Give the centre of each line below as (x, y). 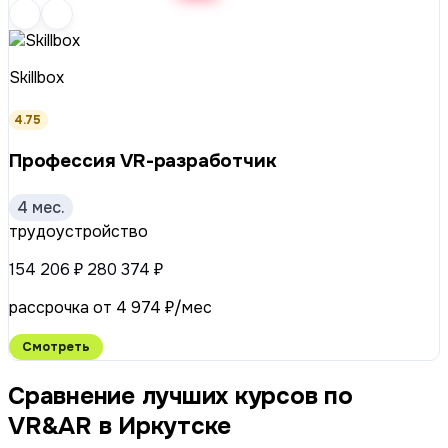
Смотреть (56, 346)
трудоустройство (78, 231)
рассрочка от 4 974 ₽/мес (110, 307)
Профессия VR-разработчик (143, 160)
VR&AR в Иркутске (120, 425)
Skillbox (36, 77)
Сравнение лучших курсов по (16, 395)
